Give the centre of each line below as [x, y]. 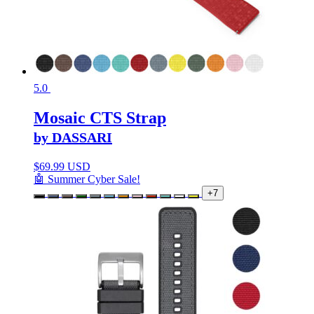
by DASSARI [73, 137]
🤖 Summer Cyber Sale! [87, 179]
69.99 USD [65, 166]
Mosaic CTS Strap [100, 117]
